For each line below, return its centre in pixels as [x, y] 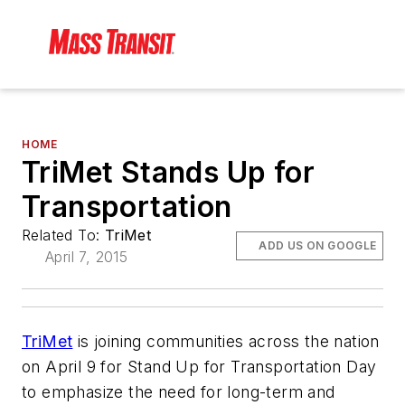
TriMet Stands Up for [168, 173]
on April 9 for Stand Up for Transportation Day [199, 367]
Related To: [63, 235]
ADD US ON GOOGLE [318, 246]
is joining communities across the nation [226, 342]
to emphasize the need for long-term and [179, 392]
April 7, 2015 [87, 257]
